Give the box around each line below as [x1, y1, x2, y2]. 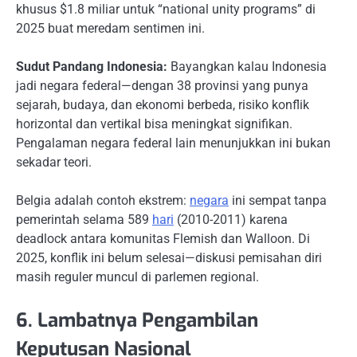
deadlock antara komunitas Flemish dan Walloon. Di [16, 230, 310, 246]
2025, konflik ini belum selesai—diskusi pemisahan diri [16, 249, 322, 265]
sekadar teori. [16, 154, 92, 170]
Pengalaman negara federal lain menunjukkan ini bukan [16, 135, 331, 151]
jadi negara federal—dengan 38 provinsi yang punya [16, 77, 308, 93]
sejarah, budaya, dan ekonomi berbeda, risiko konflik [16, 96, 309, 112]
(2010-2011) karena [174, 211, 288, 227]
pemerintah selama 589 [16, 211, 152, 227]
